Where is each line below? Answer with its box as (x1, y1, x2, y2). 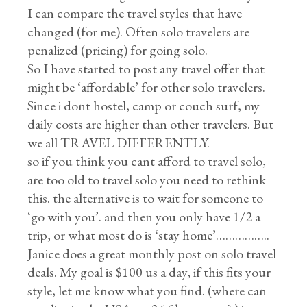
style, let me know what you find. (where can (27, 282, 267, 300)
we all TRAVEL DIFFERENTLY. (27, 134, 210, 152)
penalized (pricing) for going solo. (27, 41, 208, 60)
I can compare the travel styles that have (27, 4, 243, 23)
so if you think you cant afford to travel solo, (27, 152, 267, 171)
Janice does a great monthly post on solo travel (27, 245, 277, 263)
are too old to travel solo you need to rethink (27, 171, 267, 189)
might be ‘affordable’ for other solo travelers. (27, 78, 266, 97)
